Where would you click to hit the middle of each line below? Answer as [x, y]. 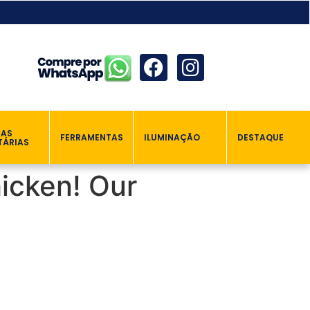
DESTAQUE [260, 137]
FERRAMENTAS [91, 137]
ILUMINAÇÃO [172, 137]
